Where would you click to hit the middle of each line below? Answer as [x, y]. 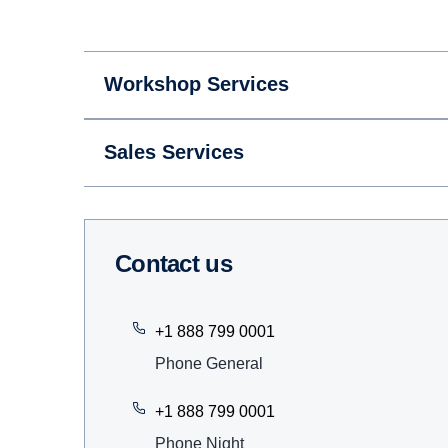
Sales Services [174, 152]
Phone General [209, 363]
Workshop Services [196, 84]
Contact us [181, 263]
